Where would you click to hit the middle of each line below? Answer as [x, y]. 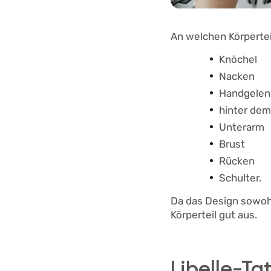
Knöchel [238, 60]
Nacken [237, 77]
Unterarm [243, 127]
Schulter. [240, 178]
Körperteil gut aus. [214, 215]
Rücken [237, 161]
